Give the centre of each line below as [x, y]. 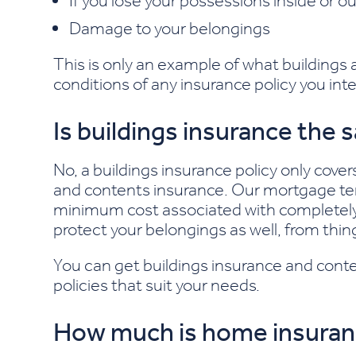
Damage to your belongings [170, 28]
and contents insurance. [143, 189]
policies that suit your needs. [157, 284]
